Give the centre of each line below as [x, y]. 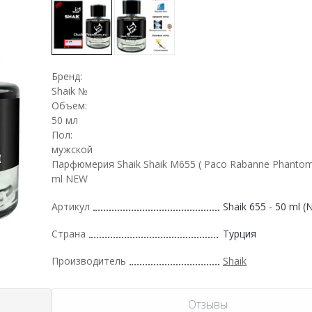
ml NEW [70, 178]
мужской [72, 149]
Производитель [89, 260]
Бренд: [67, 76]
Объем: [69, 105]
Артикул [71, 206]
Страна [69, 233]
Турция [240, 233]
